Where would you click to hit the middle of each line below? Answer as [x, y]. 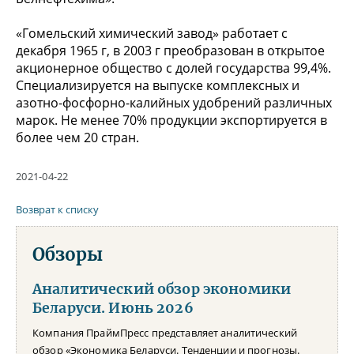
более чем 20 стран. [77, 137]
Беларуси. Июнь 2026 [113, 308]
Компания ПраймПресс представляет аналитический [165, 332]
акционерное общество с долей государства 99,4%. [173, 68]
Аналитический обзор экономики [162, 289]
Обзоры [68, 254]
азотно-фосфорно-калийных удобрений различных [174, 102]
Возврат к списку [57, 209]
